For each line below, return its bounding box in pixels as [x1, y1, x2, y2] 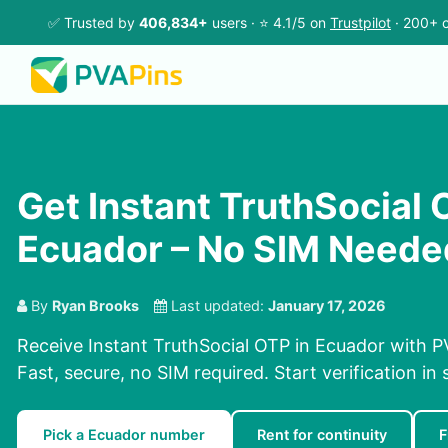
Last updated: [167, 297, 268, 315]
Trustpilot [330, 14, 391, 31]
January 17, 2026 [268, 297, 386, 315]
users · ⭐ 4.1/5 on [208, 14, 330, 31]
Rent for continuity [257, 426, 387, 444]
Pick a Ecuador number [43, 426, 205, 444]
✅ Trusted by [48, 14, 139, 31]
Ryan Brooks [52, 297, 139, 315]
